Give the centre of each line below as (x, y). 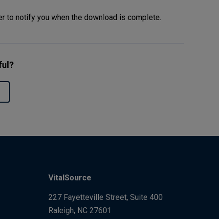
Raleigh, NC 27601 (80, 211)
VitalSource (70, 178)
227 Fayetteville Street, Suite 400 (105, 197)
